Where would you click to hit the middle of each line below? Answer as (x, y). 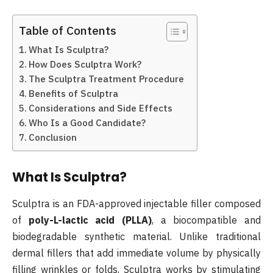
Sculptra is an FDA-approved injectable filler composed (136, 204)
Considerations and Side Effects (101, 108)
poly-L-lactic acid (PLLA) (90, 220)
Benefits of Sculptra (74, 94)
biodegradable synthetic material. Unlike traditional (136, 237)
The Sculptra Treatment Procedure (107, 79)
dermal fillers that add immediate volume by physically (136, 253)
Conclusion (53, 137)
